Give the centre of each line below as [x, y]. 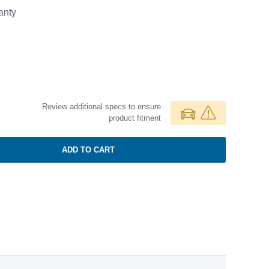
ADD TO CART [88, 150]
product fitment [135, 118]
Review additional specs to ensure [101, 106]
